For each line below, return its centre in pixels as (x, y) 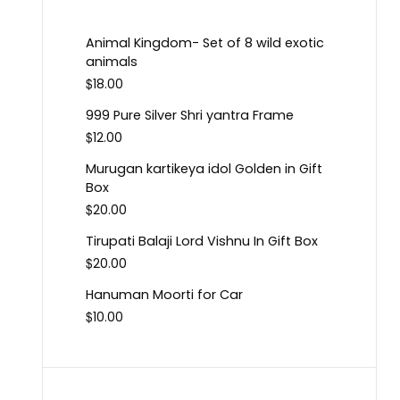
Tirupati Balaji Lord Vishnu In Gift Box (202, 242)
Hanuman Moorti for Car (164, 295)
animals (112, 62)
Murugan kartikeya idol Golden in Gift (204, 169)
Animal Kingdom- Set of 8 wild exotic (205, 43)
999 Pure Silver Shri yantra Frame (190, 116)
